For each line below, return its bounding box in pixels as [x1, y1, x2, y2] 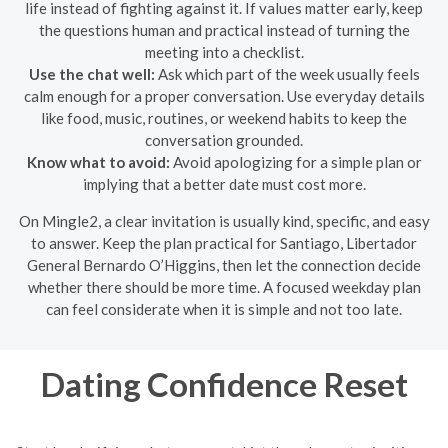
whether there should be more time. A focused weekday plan [27, 277, 421, 296]
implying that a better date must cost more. [82, 174, 366, 193]
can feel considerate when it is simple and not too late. [46, 299, 402, 318]
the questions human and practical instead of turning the [38, 20, 410, 39]
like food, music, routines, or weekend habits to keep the [41, 108, 407, 127]
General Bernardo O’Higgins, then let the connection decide [27, 255, 421, 274]
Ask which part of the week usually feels [154, 64, 420, 83]
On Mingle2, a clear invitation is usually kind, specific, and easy [18, 211, 430, 230]
